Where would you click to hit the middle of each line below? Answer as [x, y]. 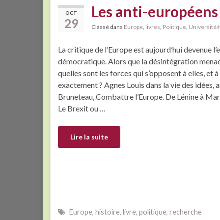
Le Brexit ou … [82, 108]
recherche [186, 212]
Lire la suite [89, 137]
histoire [108, 212]
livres [153, 27]
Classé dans [108, 27]
